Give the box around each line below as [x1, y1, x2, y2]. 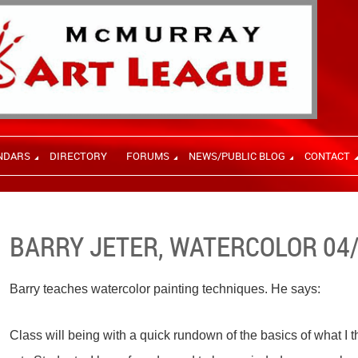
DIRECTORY [50, 149, 107, 163]
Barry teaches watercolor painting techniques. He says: [10, 282, 321, 296]
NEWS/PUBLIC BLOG [189, 149, 285, 163]
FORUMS [126, 149, 169, 163]
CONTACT [304, 149, 350, 163]
